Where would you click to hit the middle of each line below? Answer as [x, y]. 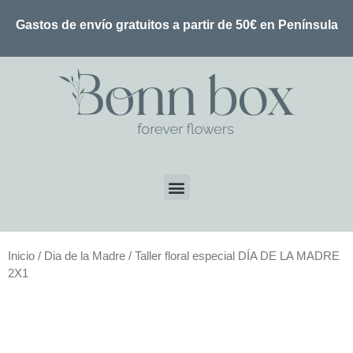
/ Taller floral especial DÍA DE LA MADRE [232, 256]
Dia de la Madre [85, 256]
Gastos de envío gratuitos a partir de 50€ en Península [176, 25]
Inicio [21, 256]
